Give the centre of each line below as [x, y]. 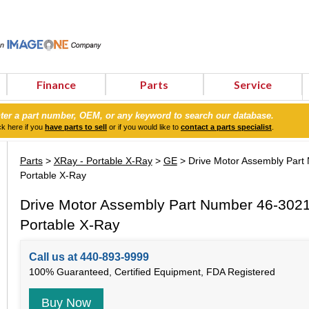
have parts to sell [76, 127]
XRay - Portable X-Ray [103, 161]
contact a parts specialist [226, 127]
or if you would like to [144, 127]
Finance [56, 84]
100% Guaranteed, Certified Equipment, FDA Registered [152, 272]
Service [253, 84]
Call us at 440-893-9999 [89, 257]
